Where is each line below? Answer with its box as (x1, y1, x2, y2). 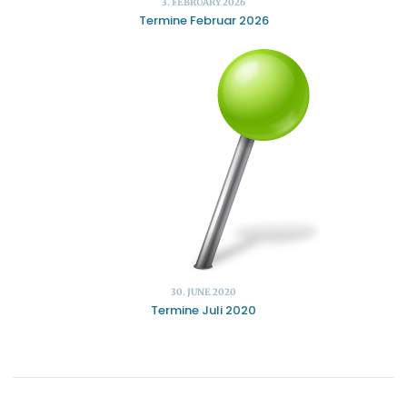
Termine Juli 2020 (151, 301, 256, 319)
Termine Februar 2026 (138, 11, 269, 29)
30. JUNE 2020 (171, 286, 236, 299)
